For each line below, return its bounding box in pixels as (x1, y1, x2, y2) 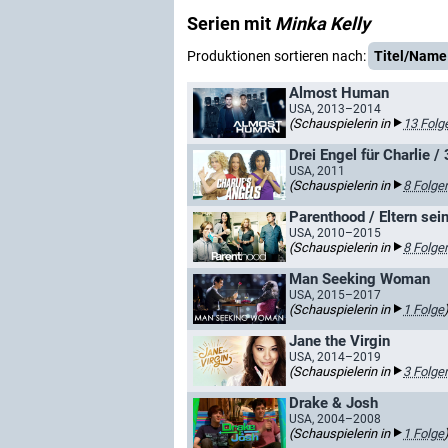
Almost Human (289, 84, 389, 102)
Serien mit (187, 13, 275, 34)
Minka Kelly (275, 13, 370, 34)
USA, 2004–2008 (289, 412, 381, 426)
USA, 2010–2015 (289, 226, 381, 240)
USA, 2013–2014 (289, 102, 381, 116)
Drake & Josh (289, 394, 378, 412)
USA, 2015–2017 (289, 288, 381, 302)
